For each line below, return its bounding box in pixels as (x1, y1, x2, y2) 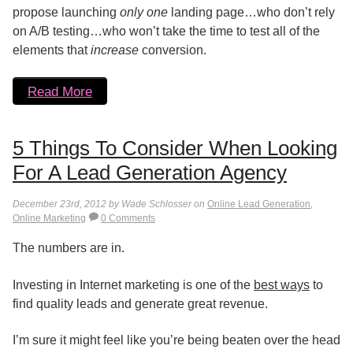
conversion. (139, 43, 206, 57)
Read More (28, 84, 92, 100)
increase (91, 43, 139, 57)
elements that (13, 43, 91, 57)
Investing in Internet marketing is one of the (13, 277, 254, 292)
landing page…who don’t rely (168, 5, 335, 19)
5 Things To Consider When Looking (13, 136, 337, 161)
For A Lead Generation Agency (13, 161, 287, 185)
